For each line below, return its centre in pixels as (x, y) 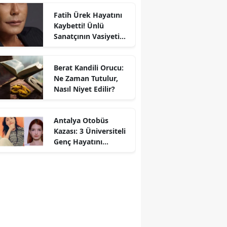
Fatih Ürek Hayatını (88, 15)
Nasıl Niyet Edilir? (84, 89)
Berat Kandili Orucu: (88, 67)
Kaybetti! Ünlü (79, 25)
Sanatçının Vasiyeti (86, 36)
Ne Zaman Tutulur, (86, 78)
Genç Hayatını (78, 141)
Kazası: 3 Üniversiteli (89, 131)
